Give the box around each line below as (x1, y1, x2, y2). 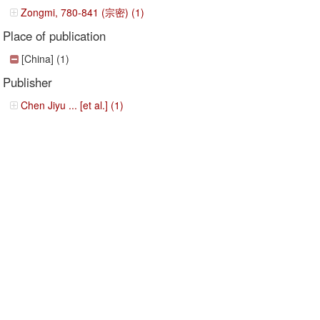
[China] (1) (21, 51, 70, 66)
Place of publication (3, 27, 106, 44)
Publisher (3, 74, 53, 91)
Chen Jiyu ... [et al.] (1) (21, 98, 124, 112)
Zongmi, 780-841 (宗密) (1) (21, 5, 145, 19)
